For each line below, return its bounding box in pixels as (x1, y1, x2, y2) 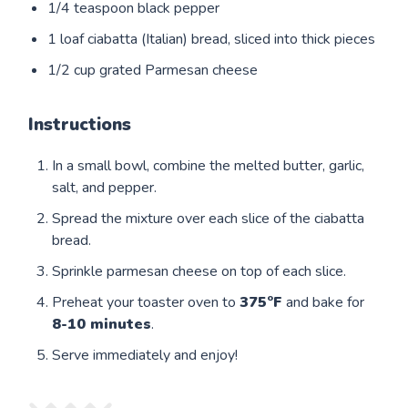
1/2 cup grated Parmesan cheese (47, 59, 259, 80)
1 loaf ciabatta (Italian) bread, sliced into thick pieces (47, 28, 376, 49)
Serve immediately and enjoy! (52, 344, 239, 365)
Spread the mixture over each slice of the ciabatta (52, 208, 365, 229)
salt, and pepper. (52, 177, 158, 198)
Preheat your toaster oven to (52, 291, 240, 312)
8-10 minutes (52, 313, 152, 334)
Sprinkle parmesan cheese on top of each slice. (52, 260, 347, 281)
